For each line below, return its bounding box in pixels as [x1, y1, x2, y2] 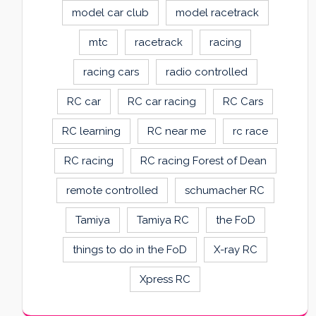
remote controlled [66, 184, 158, 197]
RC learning [62, 125, 121, 138]
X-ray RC [214, 243, 257, 257]
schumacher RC [184, 184, 265, 197]
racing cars [83, 66, 139, 79]
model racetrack [175, 6, 259, 20]
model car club [71, 6, 149, 20]
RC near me [147, 125, 206, 138]
